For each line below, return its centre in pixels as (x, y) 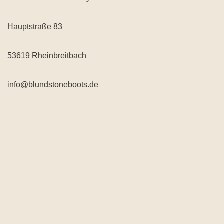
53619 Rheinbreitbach (47, 56)
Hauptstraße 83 (35, 27)
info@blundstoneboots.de (53, 85)
